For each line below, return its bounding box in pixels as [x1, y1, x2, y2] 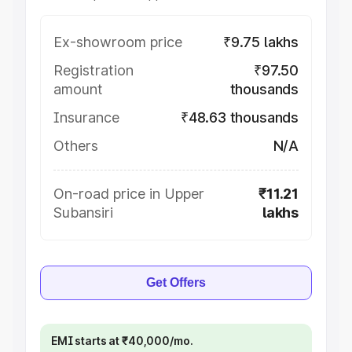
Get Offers [146, 276, 206, 289]
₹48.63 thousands [180, 109, 299, 126]
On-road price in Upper [53, 185, 204, 202]
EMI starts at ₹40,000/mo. [51, 334, 193, 347]
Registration [53, 62, 134, 79]
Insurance [53, 109, 119, 126]
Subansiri [53, 204, 113, 221]
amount [53, 81, 103, 97]
